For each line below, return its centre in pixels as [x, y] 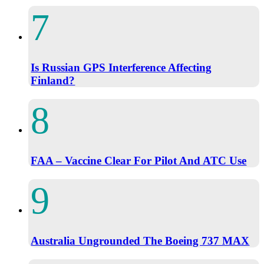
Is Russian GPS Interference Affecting [121, 67]
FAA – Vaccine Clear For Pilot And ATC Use [139, 160]
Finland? [53, 80]
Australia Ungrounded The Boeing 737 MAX [140, 240]
